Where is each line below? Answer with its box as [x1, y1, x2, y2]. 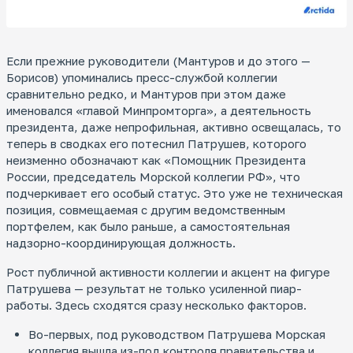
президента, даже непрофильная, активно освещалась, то [6, 120, 341, 135]
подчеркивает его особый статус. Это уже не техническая [6, 186, 343, 201]
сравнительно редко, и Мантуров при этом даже [6, 87, 286, 102]
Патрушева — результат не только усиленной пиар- [6, 281, 302, 296]
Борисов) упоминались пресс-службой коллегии [6, 70, 277, 85]
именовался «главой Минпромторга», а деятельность [6, 103, 311, 118]
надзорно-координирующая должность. [6, 236, 236, 251]
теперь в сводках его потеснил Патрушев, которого [6, 136, 307, 151]
